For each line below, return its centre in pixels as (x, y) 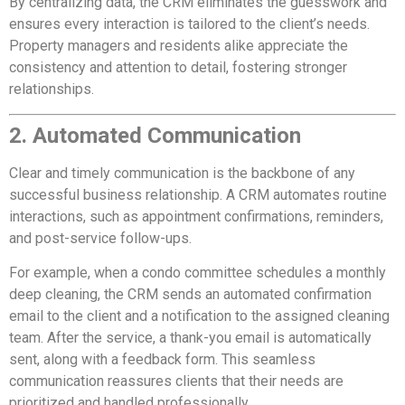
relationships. (52, 89)
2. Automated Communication (155, 135)
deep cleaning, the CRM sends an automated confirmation (190, 295)
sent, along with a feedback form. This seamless (162, 360)
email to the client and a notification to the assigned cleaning (199, 316)
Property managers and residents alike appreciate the (179, 46)
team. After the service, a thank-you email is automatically (190, 338)
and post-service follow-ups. (100, 238)
